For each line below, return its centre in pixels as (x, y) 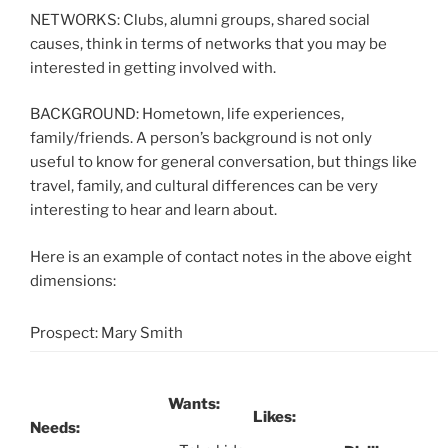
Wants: (194, 404)
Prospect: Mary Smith (106, 333)
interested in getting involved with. (153, 67)
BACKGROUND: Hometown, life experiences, (187, 114)
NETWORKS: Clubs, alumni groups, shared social (200, 19)
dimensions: (73, 280)
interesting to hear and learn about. (153, 210)
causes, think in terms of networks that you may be (208, 43)
